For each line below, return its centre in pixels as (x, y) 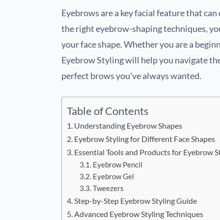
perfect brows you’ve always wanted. (131, 75)
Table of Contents (108, 111)
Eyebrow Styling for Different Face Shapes (145, 138)
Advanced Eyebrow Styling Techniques (139, 214)
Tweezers (108, 188)
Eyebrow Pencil (117, 165)
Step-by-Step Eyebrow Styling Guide (136, 200)
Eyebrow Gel (113, 176)
